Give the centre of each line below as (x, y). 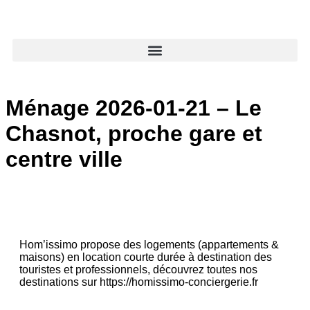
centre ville (64, 159)
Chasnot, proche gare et (134, 134)
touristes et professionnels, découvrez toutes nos (138, 269)
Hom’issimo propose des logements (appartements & (149, 244)
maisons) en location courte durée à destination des (146, 257)
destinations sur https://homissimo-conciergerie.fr (139, 282)
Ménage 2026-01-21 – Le (134, 108)
